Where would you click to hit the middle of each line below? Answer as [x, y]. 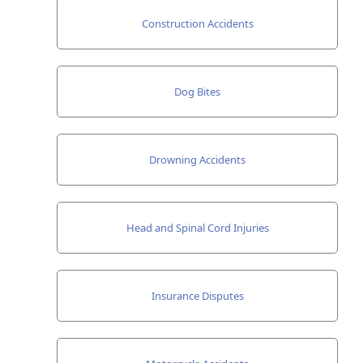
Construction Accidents [197, 23]
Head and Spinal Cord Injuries [197, 227]
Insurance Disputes [197, 295]
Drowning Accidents [197, 159]
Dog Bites [197, 91]
